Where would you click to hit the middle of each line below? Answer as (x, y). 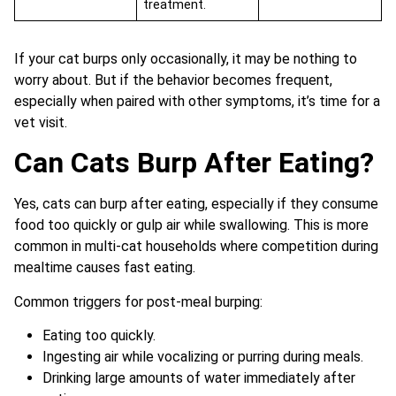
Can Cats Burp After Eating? (194, 163)
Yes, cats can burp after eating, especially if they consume (196, 204)
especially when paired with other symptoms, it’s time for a (197, 101)
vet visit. (41, 122)
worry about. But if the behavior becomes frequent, (173, 80)
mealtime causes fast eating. (105, 268)
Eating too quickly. (99, 336)
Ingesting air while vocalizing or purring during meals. (203, 357)
